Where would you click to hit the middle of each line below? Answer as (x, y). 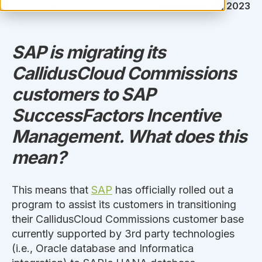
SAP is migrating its (89, 52)
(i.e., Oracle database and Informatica (103, 248)
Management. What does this (129, 136)
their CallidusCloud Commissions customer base (128, 219)
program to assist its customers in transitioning (124, 204)
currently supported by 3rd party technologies (123, 233)
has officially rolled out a (173, 189)
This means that (51, 189)
